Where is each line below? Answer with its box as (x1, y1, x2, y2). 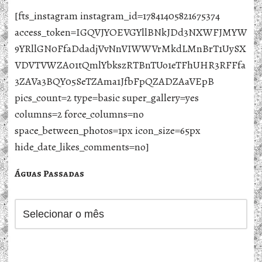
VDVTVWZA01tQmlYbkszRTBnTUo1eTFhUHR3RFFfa (15, 58, 246, 73)
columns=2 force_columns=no (15, 107, 144, 122)
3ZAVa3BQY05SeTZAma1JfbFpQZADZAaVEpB (15, 74, 214, 89)
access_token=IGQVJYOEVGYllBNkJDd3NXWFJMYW (15, 25, 247, 40)
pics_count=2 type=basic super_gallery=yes (15, 91, 199, 105)
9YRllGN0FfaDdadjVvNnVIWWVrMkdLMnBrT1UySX (15, 42, 246, 56)
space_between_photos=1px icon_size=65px (15, 123, 201, 138)
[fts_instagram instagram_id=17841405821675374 (15, 9, 220, 23)
